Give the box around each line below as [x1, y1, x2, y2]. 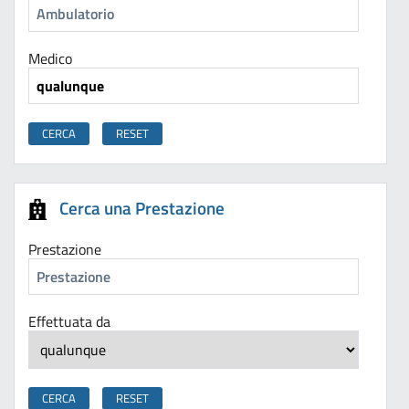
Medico [28, 47, 72, 70]
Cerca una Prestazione [59, 194, 225, 222]
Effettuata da [28, 310, 110, 333]
